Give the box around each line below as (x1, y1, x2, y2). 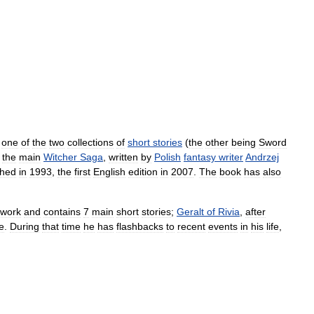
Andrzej (245, 151, 279, 163)
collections (67, 137, 114, 148)
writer (219, 151, 243, 163)
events (208, 221, 238, 232)
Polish (154, 151, 181, 163)
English (93, 166, 125, 177)
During (10, 221, 39, 232)
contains (43, 206, 81, 217)
